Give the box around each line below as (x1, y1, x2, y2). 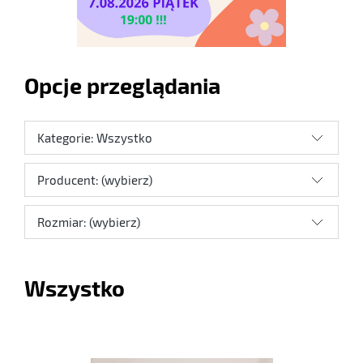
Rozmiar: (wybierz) (37, 215, 140, 230)
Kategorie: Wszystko (37, 130, 152, 146)
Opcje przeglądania (24, 72, 220, 99)
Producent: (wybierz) (37, 173, 152, 188)
